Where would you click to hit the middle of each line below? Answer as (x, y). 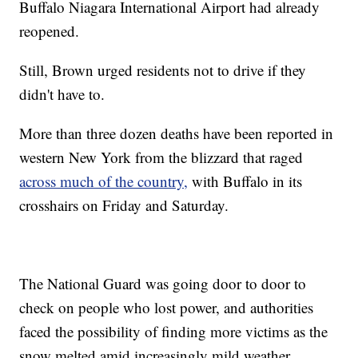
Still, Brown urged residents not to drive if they (163, 70)
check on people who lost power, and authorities (167, 307)
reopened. (50, 30)
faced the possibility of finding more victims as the (174, 331)
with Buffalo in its (245, 181)
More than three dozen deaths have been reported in (177, 133)
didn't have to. (62, 93)
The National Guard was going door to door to (163, 283)
